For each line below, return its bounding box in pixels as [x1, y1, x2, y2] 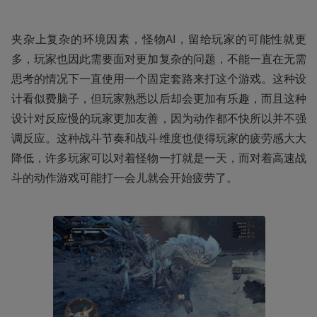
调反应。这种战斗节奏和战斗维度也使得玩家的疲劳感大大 [11, 130, 306, 146]
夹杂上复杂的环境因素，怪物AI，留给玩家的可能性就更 [11, 31, 306, 47]
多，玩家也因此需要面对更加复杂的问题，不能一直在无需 [11, 51, 306, 67]
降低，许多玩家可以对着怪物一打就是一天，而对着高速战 [11, 150, 306, 166]
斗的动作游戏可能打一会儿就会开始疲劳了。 [11, 170, 238, 185]
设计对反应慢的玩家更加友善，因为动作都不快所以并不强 [11, 110, 306, 126]
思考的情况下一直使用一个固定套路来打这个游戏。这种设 [11, 71, 306, 86]
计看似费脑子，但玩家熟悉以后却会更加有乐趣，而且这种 [11, 91, 306, 106]
